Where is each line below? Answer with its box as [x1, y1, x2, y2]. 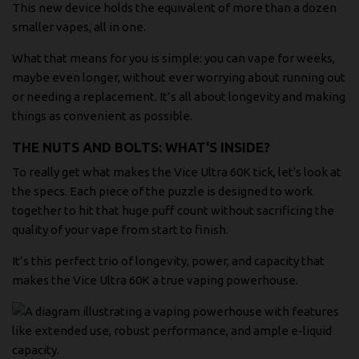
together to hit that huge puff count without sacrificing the [12, 204, 334, 218]
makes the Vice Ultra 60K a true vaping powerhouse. [12, 273, 298, 288]
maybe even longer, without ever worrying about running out [12, 70, 345, 84]
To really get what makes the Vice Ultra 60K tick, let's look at [12, 165, 341, 179]
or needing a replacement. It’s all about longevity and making [12, 89, 345, 103]
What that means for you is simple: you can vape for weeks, [12, 50, 335, 65]
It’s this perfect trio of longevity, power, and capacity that [12, 254, 325, 268]
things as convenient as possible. [12, 108, 192, 123]
